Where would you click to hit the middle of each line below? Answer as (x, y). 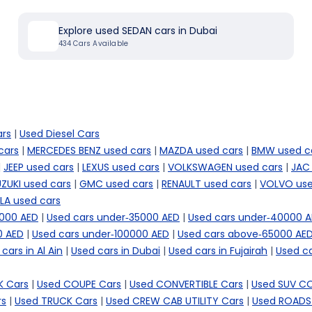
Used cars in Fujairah (218, 251)
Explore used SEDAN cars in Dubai (138, 31)
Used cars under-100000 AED (101, 234)
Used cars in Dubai (116, 251)
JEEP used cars (39, 167)
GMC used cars (116, 184)
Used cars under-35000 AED (113, 217)
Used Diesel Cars (60, 134)
